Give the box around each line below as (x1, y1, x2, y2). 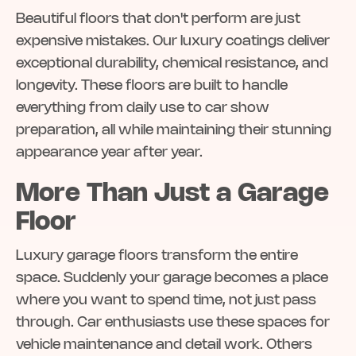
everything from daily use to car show (16, 102, 269, 115)
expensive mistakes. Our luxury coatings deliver (16, 35, 330, 48)
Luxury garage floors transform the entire (16, 250, 298, 263)
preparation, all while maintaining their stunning (16, 124, 331, 137)
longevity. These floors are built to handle (16, 79, 288, 93)
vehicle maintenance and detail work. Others (16, 339, 312, 352)
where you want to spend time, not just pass (16, 294, 316, 308)
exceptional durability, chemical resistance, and (16, 57, 328, 71)
